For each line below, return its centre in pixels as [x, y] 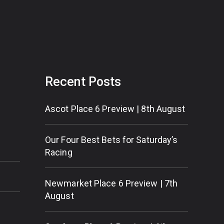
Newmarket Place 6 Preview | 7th [111, 183]
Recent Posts [83, 82]
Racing [59, 152]
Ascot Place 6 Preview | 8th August [115, 109]
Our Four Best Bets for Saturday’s [111, 140]
